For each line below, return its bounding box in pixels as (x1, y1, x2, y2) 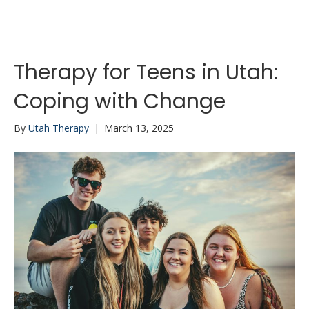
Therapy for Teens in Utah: (14, 57, 278, 87)
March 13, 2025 (104, 121, 174, 134)
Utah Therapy (28, 121, 89, 134)
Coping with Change (14, 86, 226, 116)
